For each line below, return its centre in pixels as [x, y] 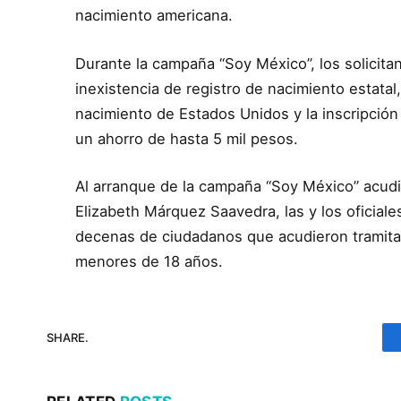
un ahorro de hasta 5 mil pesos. [187, 138]
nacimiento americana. [154, 16]
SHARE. [68, 337]
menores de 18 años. [149, 262]
